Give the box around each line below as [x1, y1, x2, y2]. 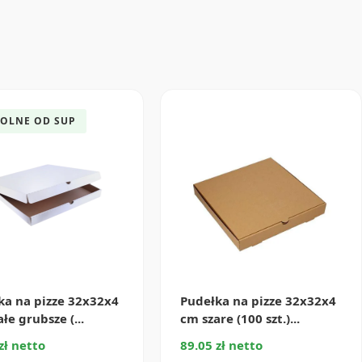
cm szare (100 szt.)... [180, 309, 301, 326]
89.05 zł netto [180, 336, 263, 353]
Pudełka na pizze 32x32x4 [180, 292, 337, 309]
